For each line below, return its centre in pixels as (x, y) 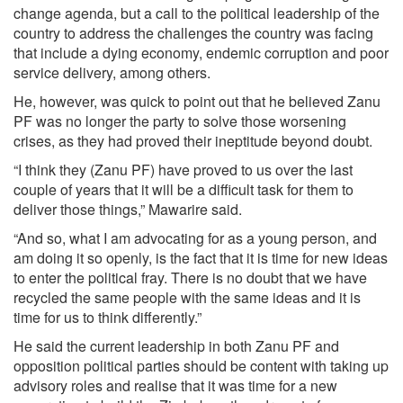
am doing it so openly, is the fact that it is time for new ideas (201, 258)
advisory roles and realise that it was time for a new (175, 385)
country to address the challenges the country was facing (193, 33)
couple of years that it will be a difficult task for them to (184, 189)
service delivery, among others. (112, 72)
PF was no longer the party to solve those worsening (180, 121)
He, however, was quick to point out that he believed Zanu (197, 101)
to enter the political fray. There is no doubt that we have (190, 278)
